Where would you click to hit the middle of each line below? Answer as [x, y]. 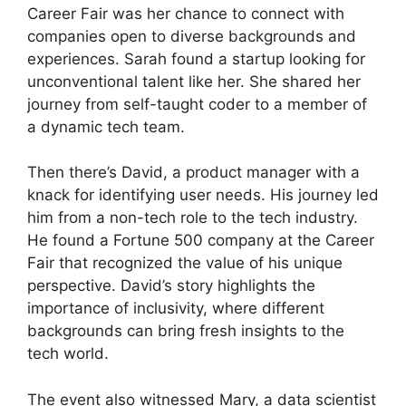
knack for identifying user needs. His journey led [203, 195]
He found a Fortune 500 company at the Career [201, 241]
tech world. [68, 354]
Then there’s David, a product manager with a [193, 173]
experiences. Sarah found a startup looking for [196, 58]
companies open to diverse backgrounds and [192, 36]
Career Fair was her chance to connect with [186, 13]
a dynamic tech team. [106, 126]
